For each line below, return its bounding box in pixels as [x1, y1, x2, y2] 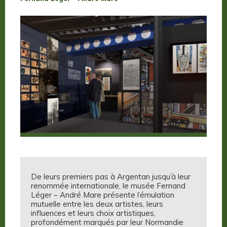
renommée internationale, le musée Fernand [31, 181, 185, 191]
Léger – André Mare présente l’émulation [31, 190, 174, 200]
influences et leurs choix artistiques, [31, 208, 156, 218]
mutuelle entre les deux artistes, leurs [31, 199, 163, 209]
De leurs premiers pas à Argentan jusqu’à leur [31, 172, 191, 182]
